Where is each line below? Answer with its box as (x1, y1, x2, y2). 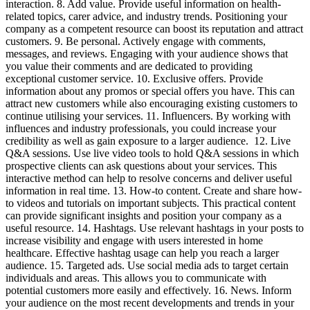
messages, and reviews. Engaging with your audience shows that (6, 48, 288, 60)
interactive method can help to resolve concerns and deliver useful (6, 172, 292, 184)
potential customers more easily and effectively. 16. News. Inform (6, 284, 291, 296)
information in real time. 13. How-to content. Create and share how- (6, 185, 302, 197)
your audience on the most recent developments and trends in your (6, 297, 294, 309)
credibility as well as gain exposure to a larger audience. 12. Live (6, 135, 291, 147)
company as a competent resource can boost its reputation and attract (6, 23, 303, 35)
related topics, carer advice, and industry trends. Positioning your (6, 10, 287, 22)
